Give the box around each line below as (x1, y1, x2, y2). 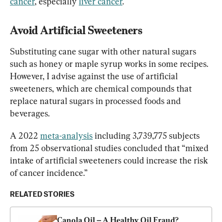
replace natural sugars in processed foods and (10, 95, 183, 106)
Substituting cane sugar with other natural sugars (10, 46, 198, 56)
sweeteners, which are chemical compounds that (10, 83, 194, 94)
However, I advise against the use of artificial (10, 70, 180, 81)
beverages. (10, 108, 50, 118)
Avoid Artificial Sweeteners (10, 23, 145, 37)
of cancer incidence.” (10, 167, 88, 178)
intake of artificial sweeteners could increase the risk (10, 155, 210, 166)
